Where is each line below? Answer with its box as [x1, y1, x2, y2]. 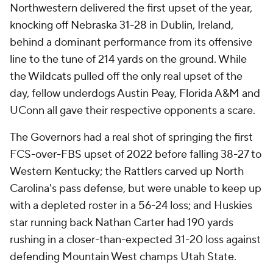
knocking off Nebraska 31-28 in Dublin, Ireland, [10, 18, 233, 32]
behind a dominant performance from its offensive [10, 35, 252, 49]
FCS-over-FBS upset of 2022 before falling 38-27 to [10, 147, 261, 161]
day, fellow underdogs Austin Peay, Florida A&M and [10, 86, 260, 101]
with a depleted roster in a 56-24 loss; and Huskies [10, 198, 252, 213]
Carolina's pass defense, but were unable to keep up [10, 181, 261, 196]
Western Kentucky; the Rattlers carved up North [10, 164, 244, 179]
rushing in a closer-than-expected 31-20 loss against [10, 232, 261, 247]
